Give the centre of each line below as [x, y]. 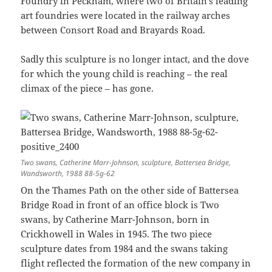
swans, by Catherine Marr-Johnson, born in [115, 219]
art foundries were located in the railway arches [126, 15]
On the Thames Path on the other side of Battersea [130, 190]
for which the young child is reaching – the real [124, 74]
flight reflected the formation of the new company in [136, 263]
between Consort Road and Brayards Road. [113, 30]
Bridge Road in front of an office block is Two [120, 205]
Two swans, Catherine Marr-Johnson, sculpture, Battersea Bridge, [126, 163]
